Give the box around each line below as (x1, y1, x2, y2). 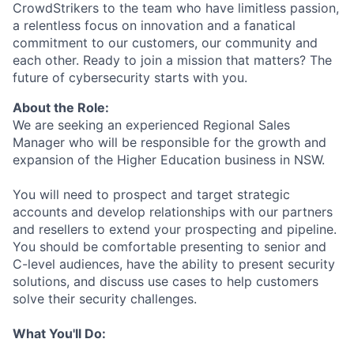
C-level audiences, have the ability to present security (13, 256, 335, 272)
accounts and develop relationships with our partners (13, 204, 333, 220)
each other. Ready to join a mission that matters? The (13, 52, 332, 68)
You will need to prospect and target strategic (13, 186, 290, 202)
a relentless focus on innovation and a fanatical (13, 17, 296, 33)
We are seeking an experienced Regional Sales (13, 117, 290, 133)
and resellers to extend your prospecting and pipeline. (13, 221, 337, 237)
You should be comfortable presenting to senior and (13, 239, 326, 254)
